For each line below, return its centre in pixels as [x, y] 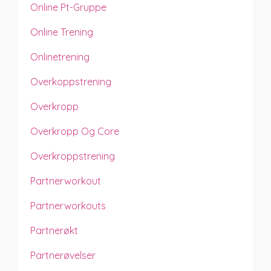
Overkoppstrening [71, 81]
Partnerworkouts [68, 205]
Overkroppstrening [73, 156]
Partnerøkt [54, 230]
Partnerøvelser [63, 255]
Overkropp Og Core [75, 131]
